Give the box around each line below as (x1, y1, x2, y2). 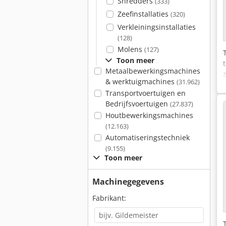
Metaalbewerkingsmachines (105, 66, 200, 76)
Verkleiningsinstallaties (117, 22, 196, 32)
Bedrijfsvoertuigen (105, 99, 170, 108)
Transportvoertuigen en (105, 88, 186, 98)
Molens (117, 44, 144, 54)
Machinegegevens (92, 176, 164, 187)
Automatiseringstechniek (105, 133, 190, 142)
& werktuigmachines (105, 77, 177, 86)
